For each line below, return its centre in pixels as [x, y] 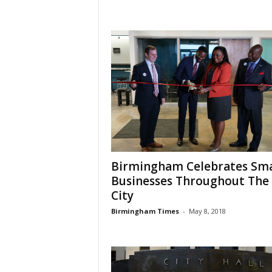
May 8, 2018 [207, 211]
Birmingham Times [145, 211]
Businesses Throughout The [190, 181]
